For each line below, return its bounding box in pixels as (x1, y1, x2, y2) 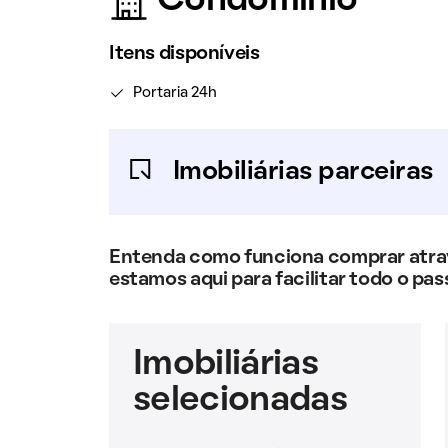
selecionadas (132, 385, 347, 417)
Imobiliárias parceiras (172, 160, 434, 184)
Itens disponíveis (108, 45, 260, 63)
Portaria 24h (132, 86, 217, 100)
